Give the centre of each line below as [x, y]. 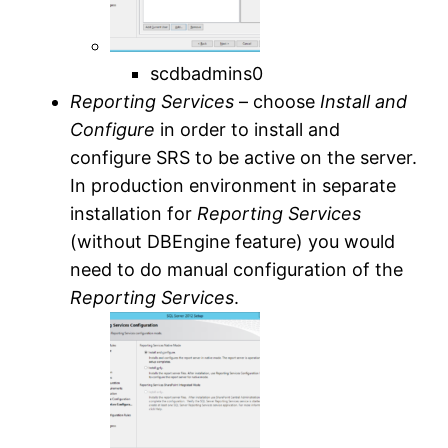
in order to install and [248, 129]
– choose [277, 101]
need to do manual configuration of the [237, 269]
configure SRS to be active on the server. [244, 157]
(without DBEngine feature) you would [233, 241]
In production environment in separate [233, 185]
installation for [134, 213]
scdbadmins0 [207, 73]
